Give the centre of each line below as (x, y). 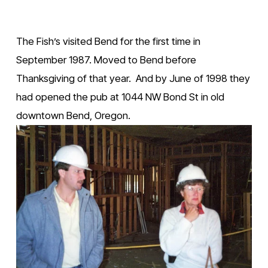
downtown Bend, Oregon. (73, 115)
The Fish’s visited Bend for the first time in (108, 41)
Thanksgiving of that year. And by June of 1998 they (133, 78)
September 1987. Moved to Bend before (106, 60)
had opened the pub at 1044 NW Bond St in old (120, 97)
